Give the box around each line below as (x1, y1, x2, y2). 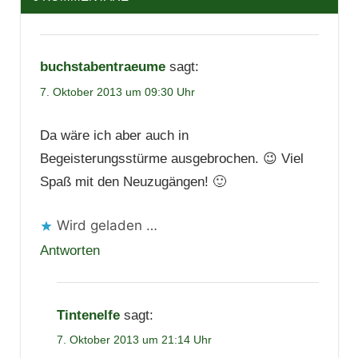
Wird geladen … (56, 217, 157, 233)
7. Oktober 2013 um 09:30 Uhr (39, 85, 195, 98)
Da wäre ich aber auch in (39, 128, 189, 144)
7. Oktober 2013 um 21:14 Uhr (56, 333, 212, 347)
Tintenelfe (56, 307, 120, 323)
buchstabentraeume (39, 59, 165, 75)
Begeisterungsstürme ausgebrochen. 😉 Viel (39, 151, 304, 167)
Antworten (39, 242, 100, 258)
